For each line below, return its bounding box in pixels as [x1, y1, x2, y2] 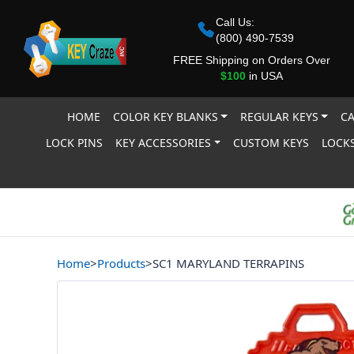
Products [97, 255, 145, 271]
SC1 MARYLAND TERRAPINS [153, 255, 304, 271]
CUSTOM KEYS [233, 135, 310, 150]
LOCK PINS [46, 135, 104, 150]
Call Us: [216, 15, 254, 28]
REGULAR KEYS [239, 109, 318, 124]
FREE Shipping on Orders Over [172, 53, 330, 66]
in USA [245, 69, 283, 82]
